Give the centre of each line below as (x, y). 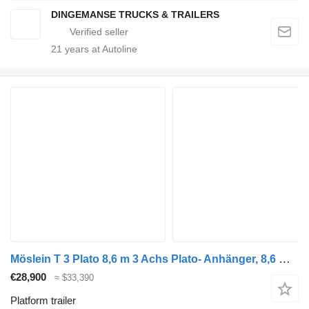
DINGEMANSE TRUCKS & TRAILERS (135, 14)
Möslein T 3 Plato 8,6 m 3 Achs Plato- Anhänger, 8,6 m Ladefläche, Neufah (285, 259)
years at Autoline (100, 49)
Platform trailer (43, 301)
